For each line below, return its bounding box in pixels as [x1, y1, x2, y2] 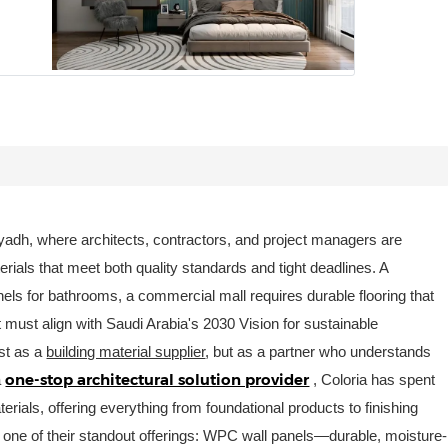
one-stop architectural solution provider [5, 369, 310, 389]
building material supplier [46, 342, 206, 360]
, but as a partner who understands [205, 342, 432, 360]
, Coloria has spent [313, 370, 436, 388]
